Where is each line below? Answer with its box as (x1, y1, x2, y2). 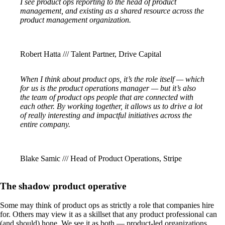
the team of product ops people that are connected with (20, 92, 193, 101)
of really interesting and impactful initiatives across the (20, 110, 192, 120)
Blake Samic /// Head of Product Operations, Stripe (20, 154, 182, 163)
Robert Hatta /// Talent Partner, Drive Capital (20, 49, 161, 58)
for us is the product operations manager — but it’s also (20, 83, 196, 92)
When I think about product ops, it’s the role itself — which (20, 74, 204, 83)
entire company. (20, 120, 70, 129)
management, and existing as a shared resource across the (20, 6, 204, 15)
